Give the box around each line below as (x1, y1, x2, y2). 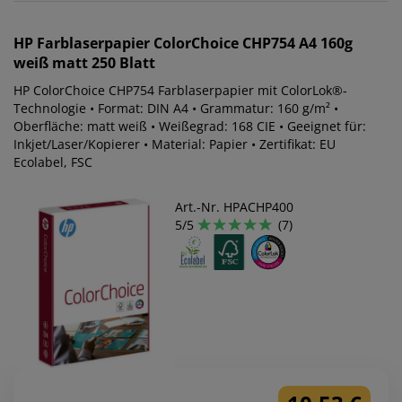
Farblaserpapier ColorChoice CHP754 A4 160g (37, 32, 353, 53)
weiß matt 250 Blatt (13, 52, 155, 73)
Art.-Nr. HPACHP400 (175, 197, 293, 215)
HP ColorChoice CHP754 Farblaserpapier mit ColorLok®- (13, 81, 347, 99)
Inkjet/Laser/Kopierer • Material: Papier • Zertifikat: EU (13, 135, 336, 153)
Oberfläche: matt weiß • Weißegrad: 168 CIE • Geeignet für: (13, 117, 366, 135)
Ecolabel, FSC (13, 153, 92, 170)
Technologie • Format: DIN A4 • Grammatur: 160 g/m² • (13, 99, 338, 117)
